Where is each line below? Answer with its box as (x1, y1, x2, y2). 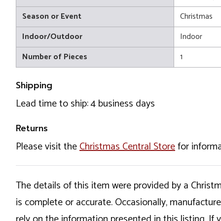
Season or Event (22, 10, 81, 23)
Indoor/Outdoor (22, 30, 82, 43)
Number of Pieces (22, 50, 87, 64)
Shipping (16, 79, 52, 92)
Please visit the (16, 139, 79, 155)
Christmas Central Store (79, 139, 175, 155)
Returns (16, 122, 48, 135)
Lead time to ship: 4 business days (16, 96, 155, 112)
